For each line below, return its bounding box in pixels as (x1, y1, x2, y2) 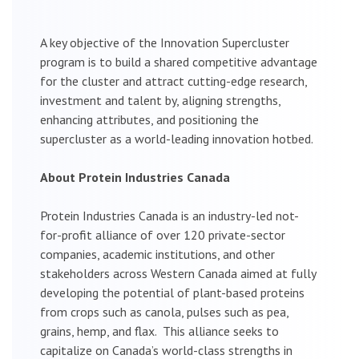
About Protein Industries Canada (40, 168, 230, 185)
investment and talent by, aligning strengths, (40, 91, 280, 108)
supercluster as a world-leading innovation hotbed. (40, 130, 313, 147)
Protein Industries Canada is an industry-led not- (40, 207, 299, 224)
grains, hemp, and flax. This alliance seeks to (40, 322, 279, 339)
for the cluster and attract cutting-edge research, (40, 72, 307, 89)
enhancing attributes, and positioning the (40, 111, 259, 127)
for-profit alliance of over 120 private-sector (40, 226, 285, 243)
